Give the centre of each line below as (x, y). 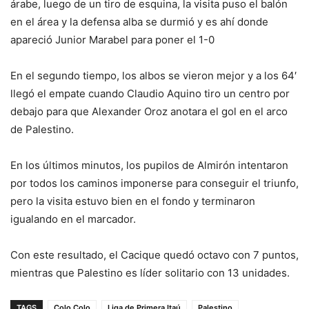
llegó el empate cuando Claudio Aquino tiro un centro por (150, 93)
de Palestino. (42, 129)
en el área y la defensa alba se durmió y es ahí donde (139, 21)
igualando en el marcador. (73, 219)
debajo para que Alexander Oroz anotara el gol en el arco (149, 111)
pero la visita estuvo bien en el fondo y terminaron (133, 201)
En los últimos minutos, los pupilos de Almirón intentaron (149, 165)
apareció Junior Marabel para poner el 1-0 (112, 39)
